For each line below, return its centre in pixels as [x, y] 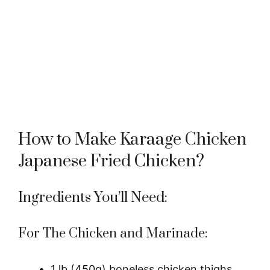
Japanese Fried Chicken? [111, 161]
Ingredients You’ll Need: [93, 197]
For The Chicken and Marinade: [113, 233]
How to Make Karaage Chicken [132, 139]
